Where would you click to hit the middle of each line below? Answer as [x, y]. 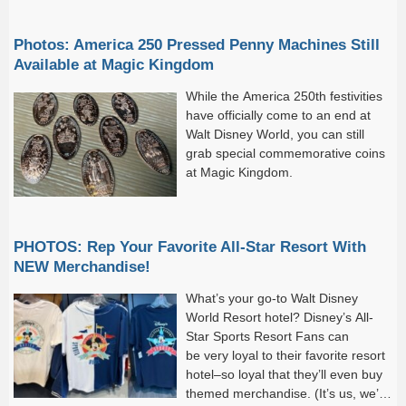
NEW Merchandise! [82, 266]
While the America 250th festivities [284, 97]
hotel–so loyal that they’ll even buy [284, 374]
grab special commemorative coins [285, 154]
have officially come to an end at [278, 116]
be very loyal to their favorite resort [285, 355]
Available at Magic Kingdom [114, 65]
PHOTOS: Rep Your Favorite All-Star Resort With [190, 246]
